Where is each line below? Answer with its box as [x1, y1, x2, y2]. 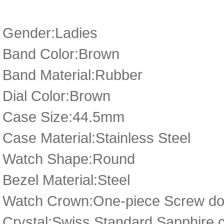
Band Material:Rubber [2, 66, 142, 83]
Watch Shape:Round [2, 150, 135, 167]
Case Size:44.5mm [2, 108, 124, 125]
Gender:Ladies [2, 24, 97, 41]
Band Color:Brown [2, 45, 119, 62]
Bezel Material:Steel [2, 171, 130, 188]
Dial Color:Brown [2, 87, 110, 104]
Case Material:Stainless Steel [2, 129, 190, 146]
